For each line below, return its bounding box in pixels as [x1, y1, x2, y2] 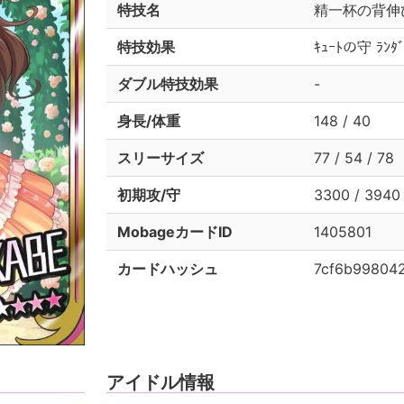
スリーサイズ [117, 149, 205, 167]
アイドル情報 [106, 372, 216, 393]
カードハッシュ [117, 260, 219, 278]
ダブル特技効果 [117, 75, 219, 93]
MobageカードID [117, 223, 234, 241]
